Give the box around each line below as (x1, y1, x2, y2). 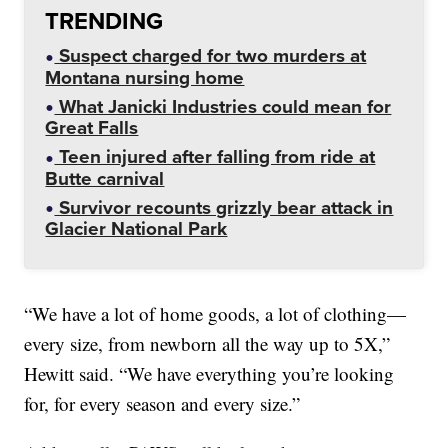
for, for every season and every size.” (24, 391, 301, 416)
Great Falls (45, 113, 139, 142)
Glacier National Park (45, 214, 228, 242)
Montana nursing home (45, 62, 245, 91)
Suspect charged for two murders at (54, 41, 367, 70)
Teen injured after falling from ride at (54, 142, 376, 171)
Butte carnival (45, 163, 165, 192)
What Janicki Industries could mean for (54, 91, 392, 120)
